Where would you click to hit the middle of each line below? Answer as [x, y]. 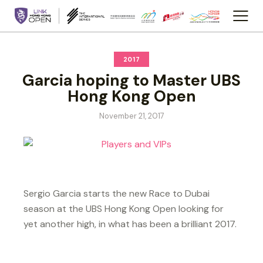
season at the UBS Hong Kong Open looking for [124, 208]
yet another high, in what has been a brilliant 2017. [130, 224]
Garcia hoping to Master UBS [131, 80]
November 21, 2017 [131, 116]
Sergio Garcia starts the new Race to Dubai [117, 193]
